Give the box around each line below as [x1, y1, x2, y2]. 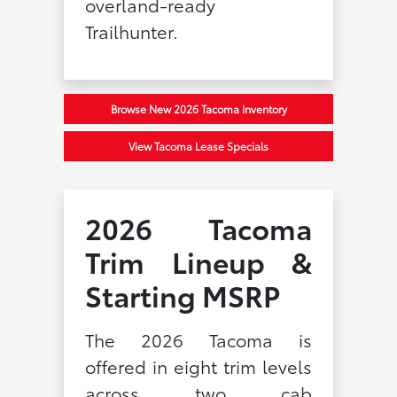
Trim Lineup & [84, 241, 313, 282]
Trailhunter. [84, 19, 178, 44]
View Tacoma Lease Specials [128, 138, 269, 154]
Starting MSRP [84, 275, 280, 315]
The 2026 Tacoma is [84, 327, 313, 353]
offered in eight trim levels [84, 354, 313, 379]
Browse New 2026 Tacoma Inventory [110, 101, 287, 117]
